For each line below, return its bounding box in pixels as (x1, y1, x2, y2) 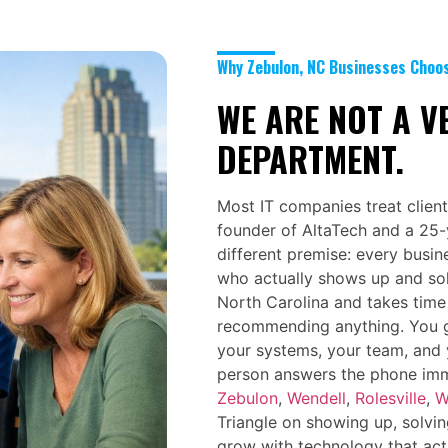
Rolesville (355, 387, 426, 408)
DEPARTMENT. (217, 132, 404, 184)
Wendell (287, 387, 346, 408)
